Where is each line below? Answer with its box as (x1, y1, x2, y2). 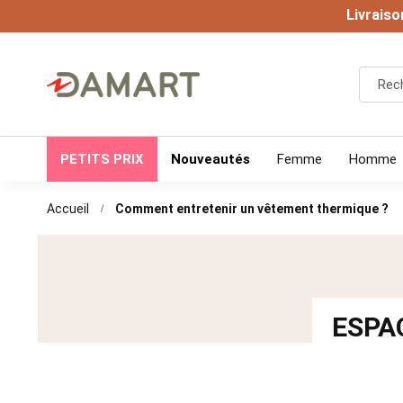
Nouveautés (171, 151, 250, 167)
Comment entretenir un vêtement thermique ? (115, 201, 389, 216)
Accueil (47, 201, 89, 216)
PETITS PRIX (60, 151, 144, 167)
